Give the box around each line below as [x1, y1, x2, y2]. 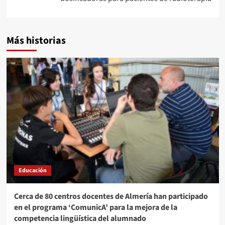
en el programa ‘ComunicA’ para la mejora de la [14, 202, 177, 213]
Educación [18, 166, 47, 175]
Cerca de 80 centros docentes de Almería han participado [14, 191, 208, 202]
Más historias [6, 34, 66, 48]
